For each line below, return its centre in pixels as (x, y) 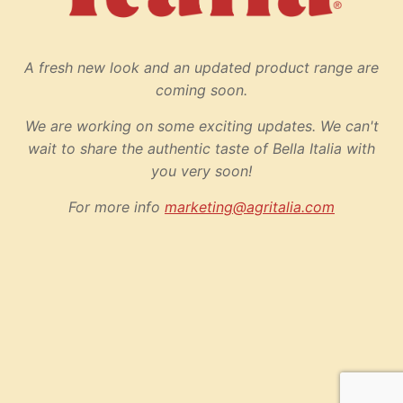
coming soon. (201, 90)
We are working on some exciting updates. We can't (201, 125)
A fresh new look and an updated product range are (201, 67)
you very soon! (201, 170)
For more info (116, 206)
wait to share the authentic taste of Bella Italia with (201, 148)
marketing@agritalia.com (250, 206)
